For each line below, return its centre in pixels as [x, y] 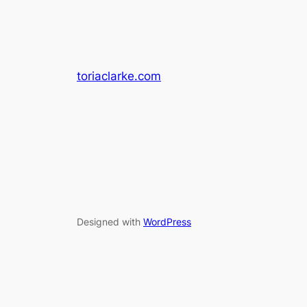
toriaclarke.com [119, 76]
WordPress [167, 222]
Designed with [110, 222]
